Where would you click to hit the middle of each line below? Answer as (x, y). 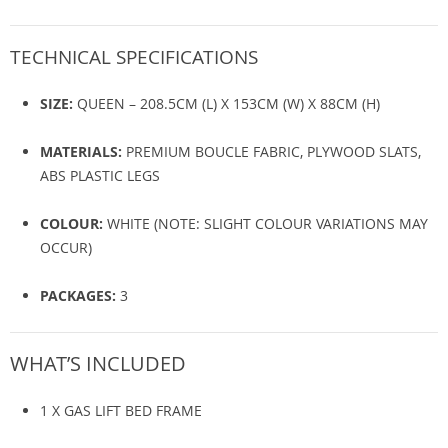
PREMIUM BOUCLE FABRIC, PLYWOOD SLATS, (271, 151)
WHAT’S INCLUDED (98, 363)
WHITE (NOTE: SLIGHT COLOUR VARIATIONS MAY (265, 223)
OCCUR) (66, 247)
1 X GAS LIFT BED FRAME (121, 410)
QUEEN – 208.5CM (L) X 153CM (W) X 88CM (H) (226, 103)
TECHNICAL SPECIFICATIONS (134, 56)
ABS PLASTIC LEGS (100, 175)
